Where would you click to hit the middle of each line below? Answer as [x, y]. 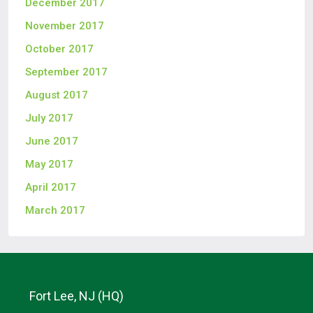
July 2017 [49, 118]
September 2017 [66, 72]
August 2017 [57, 95]
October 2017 [59, 49]
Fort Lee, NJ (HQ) [77, 296]
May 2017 [49, 165]
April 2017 [51, 188]
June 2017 [52, 141]
